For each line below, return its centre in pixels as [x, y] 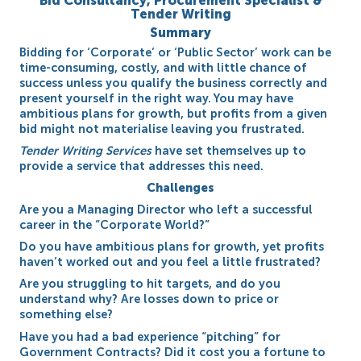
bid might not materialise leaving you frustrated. [162, 129]
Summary [180, 33]
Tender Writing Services [86, 150]
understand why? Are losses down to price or [149, 299]
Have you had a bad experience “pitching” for [150, 336]
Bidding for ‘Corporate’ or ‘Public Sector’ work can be [176, 52]
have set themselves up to [229, 150]
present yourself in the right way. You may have [157, 98]
